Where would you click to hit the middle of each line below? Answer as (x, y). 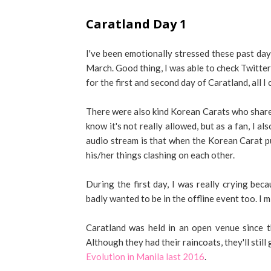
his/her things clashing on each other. (160, 155)
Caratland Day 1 (136, 24)
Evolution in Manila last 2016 (145, 256)
